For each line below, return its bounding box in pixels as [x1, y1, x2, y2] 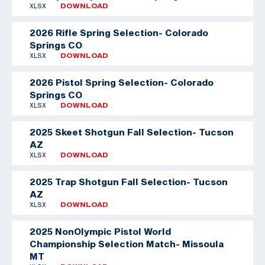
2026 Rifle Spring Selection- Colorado [30, 27, 208, 38]
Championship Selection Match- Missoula [30, 238, 224, 249]
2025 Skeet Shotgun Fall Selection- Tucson [30, 126, 234, 137]
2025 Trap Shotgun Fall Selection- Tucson [30, 176, 228, 187]
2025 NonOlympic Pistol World [30, 225, 171, 237]
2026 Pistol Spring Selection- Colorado [30, 76, 214, 88]
